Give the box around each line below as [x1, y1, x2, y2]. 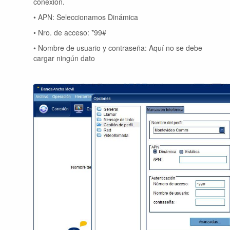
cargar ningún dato [33, 53, 95, 64]
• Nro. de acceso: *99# [33, 27, 106, 38]
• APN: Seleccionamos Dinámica [33, 12, 138, 23]
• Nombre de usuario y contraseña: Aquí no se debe [33, 43, 202, 53]
